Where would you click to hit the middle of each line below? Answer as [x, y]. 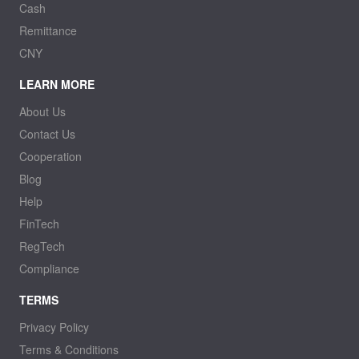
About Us [42, 112]
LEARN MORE [56, 85]
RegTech [42, 246]
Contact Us [47, 134]
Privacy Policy [54, 327]
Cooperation [50, 157]
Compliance [49, 269]
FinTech [39, 224]
